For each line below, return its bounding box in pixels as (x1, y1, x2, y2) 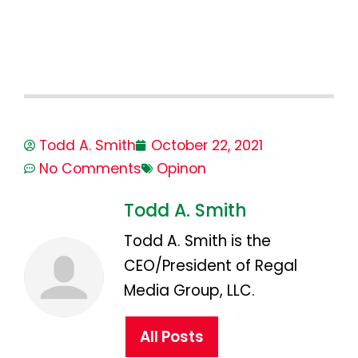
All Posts (140, 325, 204, 348)
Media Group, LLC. (124, 279, 255, 301)
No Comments (39, 158, 141, 178)
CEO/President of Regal (124, 254, 297, 276)
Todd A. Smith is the (124, 229, 271, 252)
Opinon (157, 158, 206, 178)
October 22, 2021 (151, 135, 263, 155)
